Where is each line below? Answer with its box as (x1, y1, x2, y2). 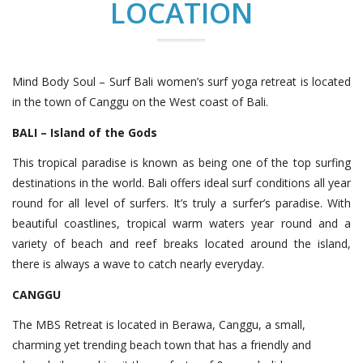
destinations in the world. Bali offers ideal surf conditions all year (12, 175, 351, 190)
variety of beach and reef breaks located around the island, (12, 236, 351, 251)
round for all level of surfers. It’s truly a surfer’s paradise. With (12, 195, 351, 211)
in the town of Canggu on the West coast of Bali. (12, 94, 268, 109)
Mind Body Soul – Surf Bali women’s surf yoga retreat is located (12, 74, 351, 89)
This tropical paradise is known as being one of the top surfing (12, 155, 351, 170)
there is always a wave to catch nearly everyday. (12, 256, 264, 271)
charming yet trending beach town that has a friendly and (12, 337, 311, 352)
